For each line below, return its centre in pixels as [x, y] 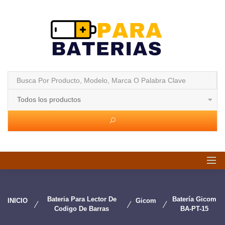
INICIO [18, 201]
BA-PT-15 [195, 209]
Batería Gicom [195, 199]
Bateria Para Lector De [82, 199]
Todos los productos [49, 99]
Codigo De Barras [82, 209]
